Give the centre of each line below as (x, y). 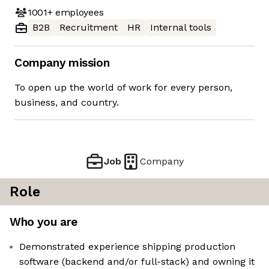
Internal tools (181, 28)
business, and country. (67, 103)
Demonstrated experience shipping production (127, 247)
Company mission (62, 63)
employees (78, 12)
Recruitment (89, 28)
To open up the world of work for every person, (123, 88)
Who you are (44, 222)
